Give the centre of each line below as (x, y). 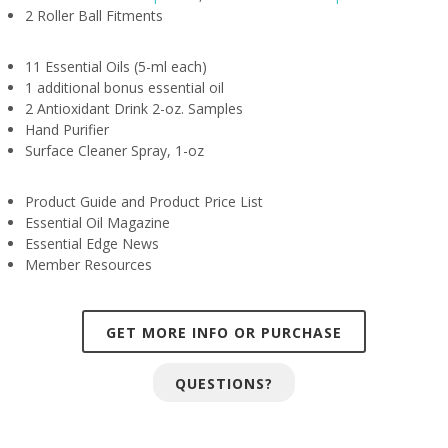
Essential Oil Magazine (97, 223)
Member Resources (88, 265)
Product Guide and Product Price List (144, 202)
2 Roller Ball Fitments (94, 16)
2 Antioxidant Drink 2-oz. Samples (134, 109)
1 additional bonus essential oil (124, 88)
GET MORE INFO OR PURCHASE (224, 333)
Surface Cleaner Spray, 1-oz (114, 151)
